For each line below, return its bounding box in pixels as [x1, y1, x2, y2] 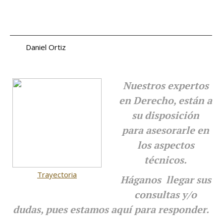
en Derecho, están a [119, 94, 212, 107]
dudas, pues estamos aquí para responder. [13, 203, 209, 216]
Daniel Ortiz [10, 42, 66, 52]
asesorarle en [146, 123, 209, 137]
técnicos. [144, 153, 187, 166]
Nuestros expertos [122, 79, 209, 92]
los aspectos [137, 138, 194, 152]
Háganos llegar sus [120, 173, 211, 186]
